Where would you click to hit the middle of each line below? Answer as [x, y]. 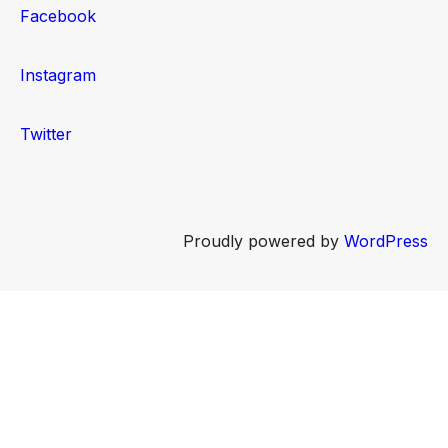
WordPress [386, 241]
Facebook [58, 16]
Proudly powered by [263, 241]
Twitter [46, 134]
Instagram [58, 75]
